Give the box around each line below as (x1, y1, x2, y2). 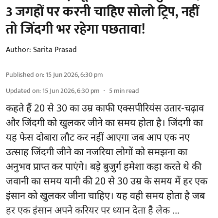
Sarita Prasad (33, 43, 77, 57)
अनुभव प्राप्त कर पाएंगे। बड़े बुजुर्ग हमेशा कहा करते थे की (6, 161, 201, 174)
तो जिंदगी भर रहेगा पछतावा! (6, 18, 145, 41)
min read (114, 85, 139, 97)
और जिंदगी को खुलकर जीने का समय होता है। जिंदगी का (6, 117, 203, 130)
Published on (6, 69, 43, 81)
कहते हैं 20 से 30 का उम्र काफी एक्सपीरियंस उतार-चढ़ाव (6, 103, 204, 116)
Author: (6, 43, 31, 57)
